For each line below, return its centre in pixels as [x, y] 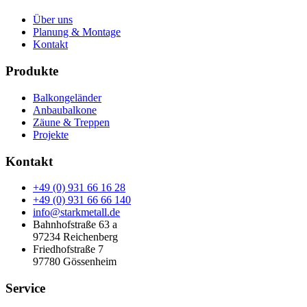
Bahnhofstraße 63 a [75, 225]
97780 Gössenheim [75, 262]
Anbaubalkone [65, 110]
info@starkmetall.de [76, 212]
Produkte [32, 71]
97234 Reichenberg [75, 237]
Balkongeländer [67, 97]
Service [25, 288]
